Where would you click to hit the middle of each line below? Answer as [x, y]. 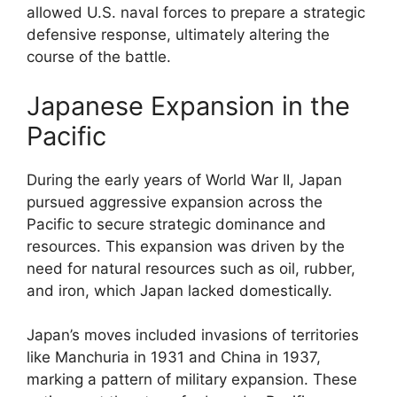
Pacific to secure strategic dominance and [176, 224]
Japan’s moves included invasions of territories [193, 335]
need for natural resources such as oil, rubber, [191, 268]
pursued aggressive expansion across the [175, 202]
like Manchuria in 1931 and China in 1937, [174, 357]
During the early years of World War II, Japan [184, 179]
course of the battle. [99, 57]
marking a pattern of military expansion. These [192, 379]
